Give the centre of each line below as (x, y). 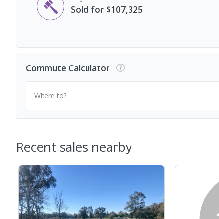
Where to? (50, 95)
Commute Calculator (68, 68)
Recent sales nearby (74, 146)
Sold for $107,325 (107, 9)
